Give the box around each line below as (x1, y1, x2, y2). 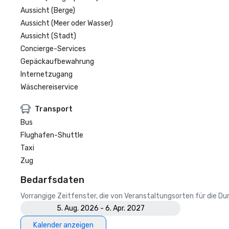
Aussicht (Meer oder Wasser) (20, 19, 113, 28)
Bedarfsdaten (20, 174, 84, 186)
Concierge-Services (20, 44, 86, 53)
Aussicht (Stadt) (20, 32, 76, 40)
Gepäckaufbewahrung (20, 57, 94, 66)
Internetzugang (20, 70, 73, 79)
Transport (35, 104, 73, 113)
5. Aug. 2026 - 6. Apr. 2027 (56, 204, 145, 213)
